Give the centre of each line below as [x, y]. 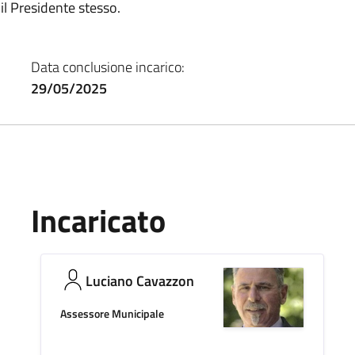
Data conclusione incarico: [107, 67]
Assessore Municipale [112, 313]
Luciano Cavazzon [139, 281]
